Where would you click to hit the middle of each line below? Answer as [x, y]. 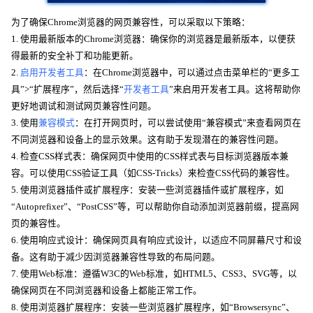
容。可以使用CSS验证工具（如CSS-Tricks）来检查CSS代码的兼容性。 [153, 174]
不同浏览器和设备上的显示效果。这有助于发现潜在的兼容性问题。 [147, 140]
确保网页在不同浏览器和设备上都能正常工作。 [107, 291]
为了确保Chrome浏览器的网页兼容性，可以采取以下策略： [131, 23]
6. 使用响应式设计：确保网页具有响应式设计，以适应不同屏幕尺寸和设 [156, 241]
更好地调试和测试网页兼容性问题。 [84, 107]
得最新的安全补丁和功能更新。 [75, 56]
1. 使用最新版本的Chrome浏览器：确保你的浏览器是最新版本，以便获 [153, 39]
